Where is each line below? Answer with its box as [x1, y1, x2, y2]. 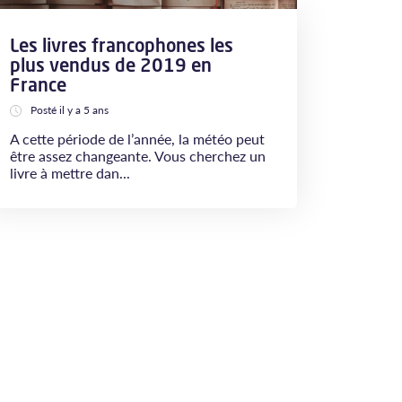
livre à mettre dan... [10, 162, 130, 183]
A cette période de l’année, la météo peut [10, 128, 265, 149]
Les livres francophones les [10, 33, 233, 57]
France [10, 73, 66, 97]
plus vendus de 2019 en [10, 53, 212, 77]
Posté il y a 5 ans [31, 102, 109, 118]
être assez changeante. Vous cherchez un [10, 145, 266, 166]
